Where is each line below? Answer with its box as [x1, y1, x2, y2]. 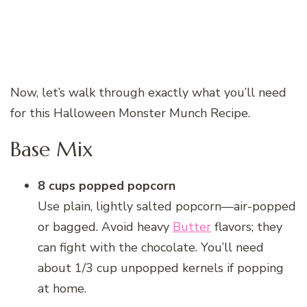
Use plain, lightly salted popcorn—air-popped [38, 198, 296, 215]
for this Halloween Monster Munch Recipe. [10, 104, 250, 121]
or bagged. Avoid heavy [38, 219, 173, 236]
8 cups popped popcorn [38, 177, 175, 195]
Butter [173, 219, 211, 236]
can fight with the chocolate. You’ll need [38, 239, 264, 256]
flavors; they [211, 219, 282, 236]
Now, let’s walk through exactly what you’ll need [10, 84, 286, 101]
